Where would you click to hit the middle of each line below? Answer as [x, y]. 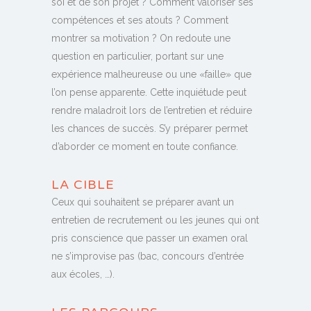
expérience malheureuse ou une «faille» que [151, 75]
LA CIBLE [83, 185]
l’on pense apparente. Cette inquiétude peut [149, 93]
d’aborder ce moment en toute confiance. [145, 147]
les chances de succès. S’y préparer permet [150, 129]
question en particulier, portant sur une [137, 57]
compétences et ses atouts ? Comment [140, 20]
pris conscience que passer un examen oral [150, 238]
